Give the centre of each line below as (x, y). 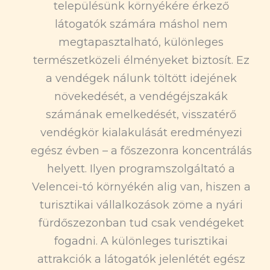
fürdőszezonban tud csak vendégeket (141, 223)
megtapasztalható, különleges (141, 42)
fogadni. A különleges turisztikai (141, 241)
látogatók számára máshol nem (141, 24)
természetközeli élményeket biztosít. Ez (141, 60)
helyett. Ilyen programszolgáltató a (141, 168)
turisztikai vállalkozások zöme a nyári (141, 205)
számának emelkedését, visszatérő (141, 114)
